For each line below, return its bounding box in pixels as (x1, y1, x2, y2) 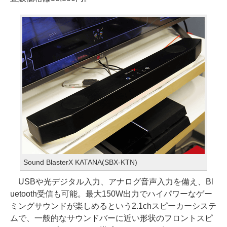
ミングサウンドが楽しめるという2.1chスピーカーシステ (10, 202, 216, 210)
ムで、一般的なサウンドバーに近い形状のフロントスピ (10, 214, 213, 222)
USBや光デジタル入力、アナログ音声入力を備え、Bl (10, 177, 213, 186)
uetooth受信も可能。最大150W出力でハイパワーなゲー (10, 190, 212, 198)
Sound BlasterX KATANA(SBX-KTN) (23, 158, 137, 166)
